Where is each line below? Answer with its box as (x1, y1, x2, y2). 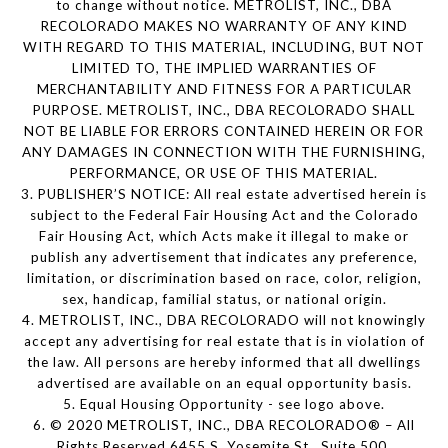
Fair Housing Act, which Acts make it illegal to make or (39, 227, 409, 244)
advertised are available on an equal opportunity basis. (36, 374, 412, 391)
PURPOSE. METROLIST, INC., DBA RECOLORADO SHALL (33, 101, 415, 118)
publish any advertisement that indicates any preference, (30, 248, 418, 265)
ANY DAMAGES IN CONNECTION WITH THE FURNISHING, (22, 143, 426, 160)
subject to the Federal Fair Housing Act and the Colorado (29, 206, 419, 223)
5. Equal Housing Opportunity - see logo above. (63, 395, 385, 412)
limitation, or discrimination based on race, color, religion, (26, 269, 422, 286)
